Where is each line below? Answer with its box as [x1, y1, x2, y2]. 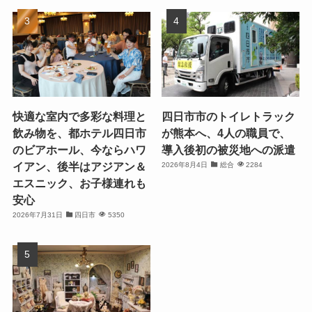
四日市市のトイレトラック [162, 110, 296, 123]
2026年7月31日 [12, 211, 63, 219]
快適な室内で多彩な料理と [12, 110, 146, 123]
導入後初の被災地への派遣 [162, 143, 296, 157]
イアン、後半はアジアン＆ [12, 160, 146, 173]
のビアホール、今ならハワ [12, 143, 146, 157]
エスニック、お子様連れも [12, 177, 146, 190]
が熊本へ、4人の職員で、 [162, 127, 291, 140]
